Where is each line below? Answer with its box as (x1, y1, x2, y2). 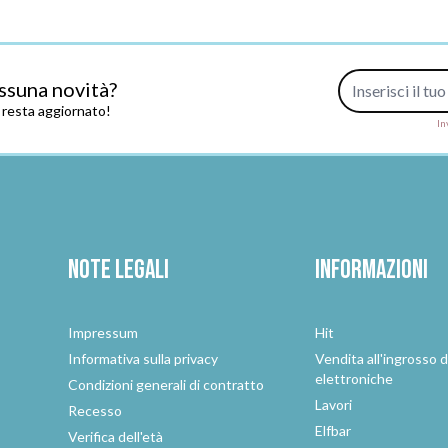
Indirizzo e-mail (337, 70, 444, 89)
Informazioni (314, 255, 428, 286)
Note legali (68, 255, 170, 286)
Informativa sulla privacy (68, 350, 219, 367)
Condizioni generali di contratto (68, 376, 265, 393)
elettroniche (314, 370, 393, 387)
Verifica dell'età (68, 428, 164, 445)
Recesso (68, 402, 123, 419)
